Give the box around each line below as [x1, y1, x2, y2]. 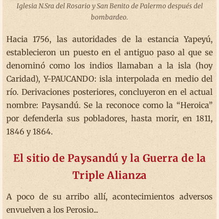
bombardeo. [91, 13, 128, 22]
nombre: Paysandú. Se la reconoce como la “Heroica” [6, 100, 213, 110]
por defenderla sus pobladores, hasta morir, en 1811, [6, 113, 213, 123]
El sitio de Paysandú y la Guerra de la [13, 152, 206, 165]
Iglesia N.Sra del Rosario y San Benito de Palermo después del [16, 1, 203, 10]
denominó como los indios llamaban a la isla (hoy [6, 60, 213, 70]
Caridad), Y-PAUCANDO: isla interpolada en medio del [6, 73, 213, 84]
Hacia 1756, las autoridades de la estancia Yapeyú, [6, 34, 213, 44]
